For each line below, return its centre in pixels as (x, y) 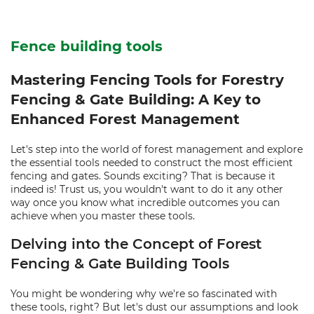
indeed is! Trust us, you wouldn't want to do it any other (147, 189)
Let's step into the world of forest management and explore (157, 149)
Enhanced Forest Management (125, 119)
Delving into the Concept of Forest (136, 244)
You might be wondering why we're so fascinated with (144, 294)
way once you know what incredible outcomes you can (145, 203)
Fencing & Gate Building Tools (120, 264)
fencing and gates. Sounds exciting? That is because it (143, 176)
